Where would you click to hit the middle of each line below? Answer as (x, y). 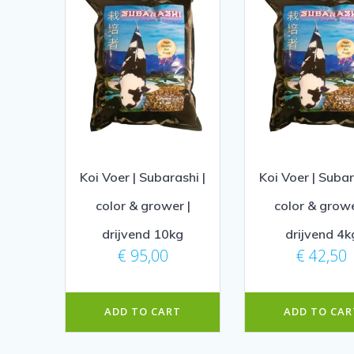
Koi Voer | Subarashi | (143, 177)
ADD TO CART (143, 312)
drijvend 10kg (143, 233)
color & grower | (143, 205)
